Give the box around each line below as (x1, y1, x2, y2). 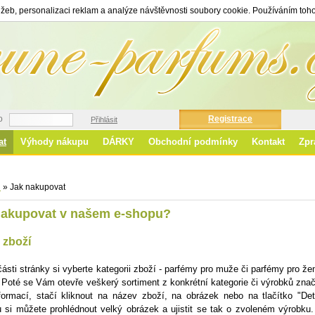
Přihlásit (91, 115, 117, 124)
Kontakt (252, 136, 285, 147)
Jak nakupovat (8, 182, 65, 192)
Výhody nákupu (20, 136, 89, 147)
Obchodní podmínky (148, 136, 238, 147)
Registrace (208, 114, 252, 124)
